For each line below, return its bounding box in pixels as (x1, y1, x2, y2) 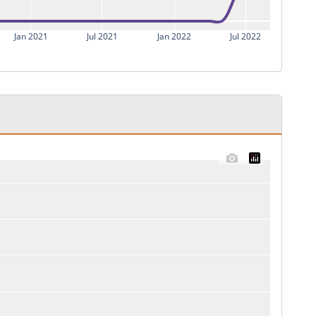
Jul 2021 (85, 30, 118, 42)
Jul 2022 (229, 30, 262, 42)
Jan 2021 (13, 30, 48, 42)
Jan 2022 (157, 30, 192, 42)
